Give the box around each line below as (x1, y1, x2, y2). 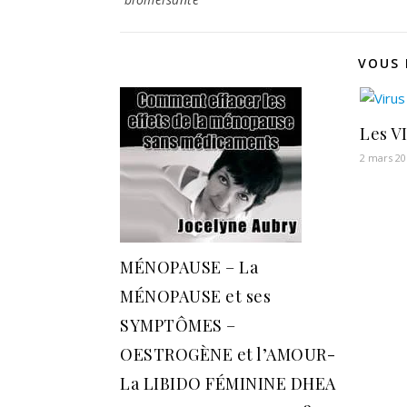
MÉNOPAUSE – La (120, 256, 258, 279)
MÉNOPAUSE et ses (120, 285, 271, 308)
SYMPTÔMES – (120, 314, 236, 337)
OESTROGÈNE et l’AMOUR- (120, 343, 335, 366)
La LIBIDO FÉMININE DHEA (120, 372, 336, 395)
